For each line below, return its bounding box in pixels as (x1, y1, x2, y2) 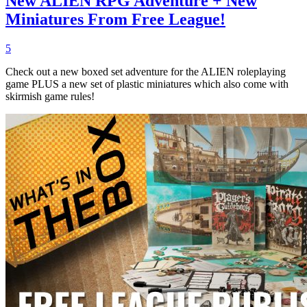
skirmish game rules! (5, 90, 95, 103)
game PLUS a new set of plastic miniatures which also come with (5, 78, 288, 90)
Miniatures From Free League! (5, 10, 225, 29)
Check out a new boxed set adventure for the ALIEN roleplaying (5, 66, 286, 78)
